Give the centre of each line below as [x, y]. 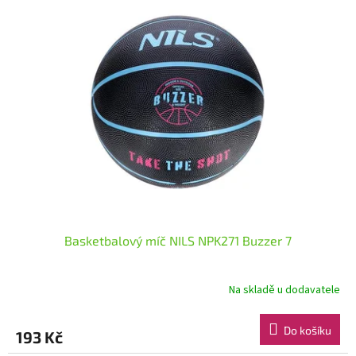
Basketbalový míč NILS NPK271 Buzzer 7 [178, 240]
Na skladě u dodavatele [284, 290]
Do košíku [308, 330]
